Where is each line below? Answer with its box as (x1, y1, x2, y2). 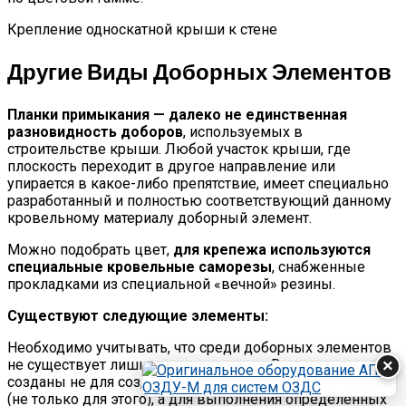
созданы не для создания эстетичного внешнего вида (7, 372, 375, 391)
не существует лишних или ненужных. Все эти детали (7, 355, 372, 373)
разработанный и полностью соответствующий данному (7, 191, 391, 209)
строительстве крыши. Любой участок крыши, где (7, 140, 351, 158)
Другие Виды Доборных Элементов (7, 56, 391, 87)
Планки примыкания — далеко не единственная (7, 105, 347, 123)
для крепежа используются (173, 240, 371, 258)
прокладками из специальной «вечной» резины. (7, 275, 335, 293)
